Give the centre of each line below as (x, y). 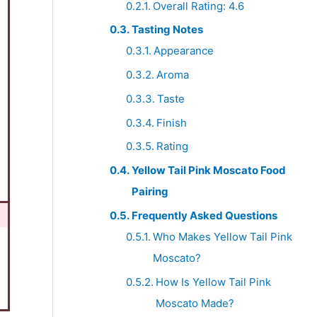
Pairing (150, 192)
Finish (171, 122)
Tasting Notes (167, 30)
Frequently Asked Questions (204, 215)
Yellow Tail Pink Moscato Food (209, 171)
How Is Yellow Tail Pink (213, 282)
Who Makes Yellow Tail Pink (222, 236)
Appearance (183, 51)
